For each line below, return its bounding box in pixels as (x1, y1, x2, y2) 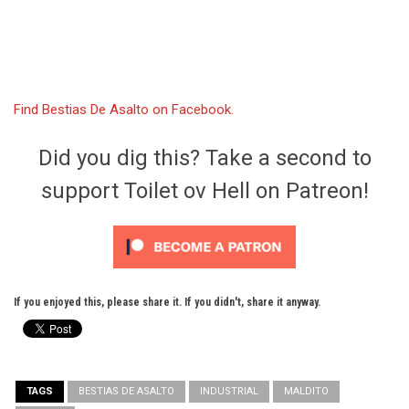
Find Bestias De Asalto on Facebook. (14, 101, 237, 119)
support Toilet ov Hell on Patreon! (40, 178, 369, 204)
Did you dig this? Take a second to (37, 145, 372, 172)
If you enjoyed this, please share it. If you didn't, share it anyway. (14, 296, 320, 309)
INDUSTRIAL (200, 385, 258, 398)
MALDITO (284, 385, 329, 398)
